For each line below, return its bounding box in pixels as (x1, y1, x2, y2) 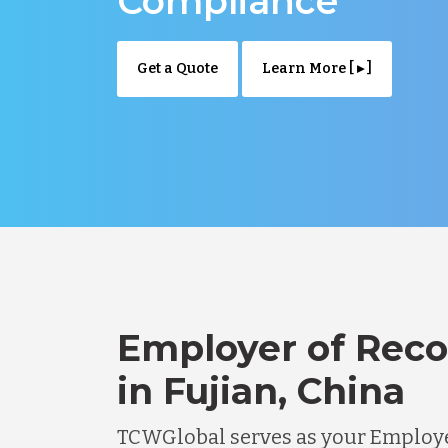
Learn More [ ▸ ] (262, 59, 372, 77)
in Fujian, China (117, 368, 405, 413)
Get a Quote (137, 59, 218, 77)
